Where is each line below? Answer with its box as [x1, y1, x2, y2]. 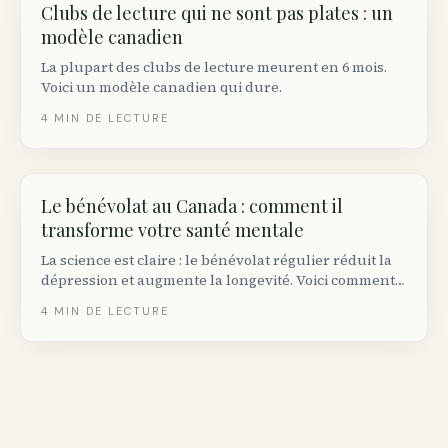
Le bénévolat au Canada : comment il [41, 194, 343, 218]
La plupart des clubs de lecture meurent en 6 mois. [41, 57, 387, 77]
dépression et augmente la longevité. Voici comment [41, 270, 395, 290]
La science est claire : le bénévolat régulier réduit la [41, 250, 392, 270]
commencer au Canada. [41, 290, 201, 310]
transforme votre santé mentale [41, 218, 304, 242]
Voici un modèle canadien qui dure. [41, 77, 282, 97]
